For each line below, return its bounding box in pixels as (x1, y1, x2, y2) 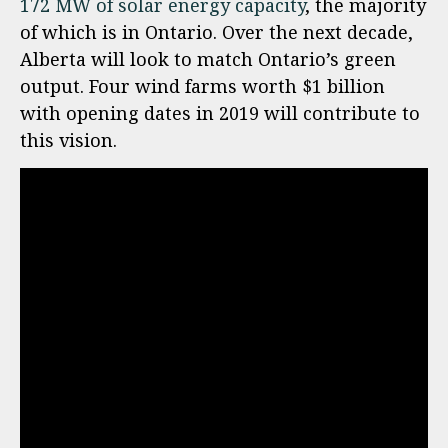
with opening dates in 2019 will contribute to (20, 100, 420, 125)
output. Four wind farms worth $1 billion (20, 73, 385, 98)
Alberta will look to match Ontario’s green (20, 46, 396, 71)
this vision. (20, 127, 117, 152)
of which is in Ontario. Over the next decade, (20, 19, 413, 44)
